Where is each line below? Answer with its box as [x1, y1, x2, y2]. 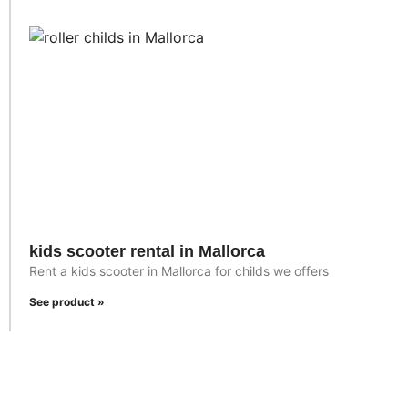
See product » [29, 295, 105, 310]
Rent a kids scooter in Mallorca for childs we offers [29, 263, 329, 280]
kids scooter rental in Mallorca [29, 242, 265, 261]
